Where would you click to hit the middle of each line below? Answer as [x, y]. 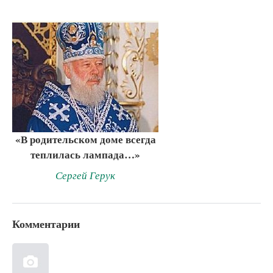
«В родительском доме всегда [85, 140]
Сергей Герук [85, 175]
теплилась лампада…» [85, 155]
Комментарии [46, 223]
